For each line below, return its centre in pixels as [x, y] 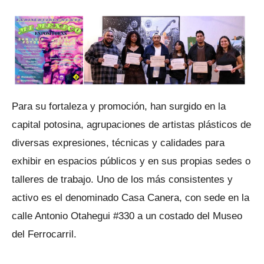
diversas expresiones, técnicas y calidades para [118, 143]
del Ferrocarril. [44, 234]
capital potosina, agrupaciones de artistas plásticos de [131, 125]
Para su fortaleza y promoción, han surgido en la [119, 106]
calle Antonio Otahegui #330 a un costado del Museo [127, 216]
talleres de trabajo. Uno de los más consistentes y [122, 179]
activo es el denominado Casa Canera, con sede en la [131, 198]
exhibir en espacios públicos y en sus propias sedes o [131, 161]
